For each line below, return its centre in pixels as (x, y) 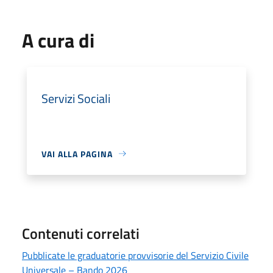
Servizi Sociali (76, 98)
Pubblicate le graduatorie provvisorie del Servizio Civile (135, 255)
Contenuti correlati (81, 233)
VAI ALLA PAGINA (77, 154)
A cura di (58, 40)
